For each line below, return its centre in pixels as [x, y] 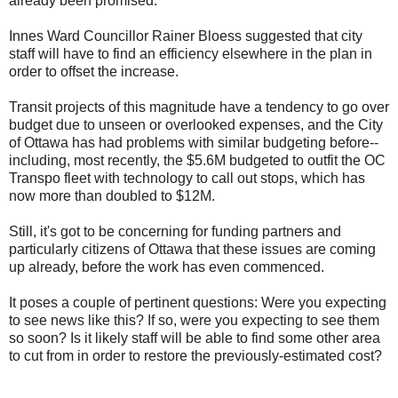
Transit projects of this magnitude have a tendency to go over [199, 107]
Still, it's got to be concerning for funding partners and [175, 232]
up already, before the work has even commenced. [167, 267]
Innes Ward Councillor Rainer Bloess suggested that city [186, 36]
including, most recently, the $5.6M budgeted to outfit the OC [197, 161]
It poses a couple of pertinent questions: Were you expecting [198, 303]
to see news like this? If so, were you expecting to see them [194, 321]
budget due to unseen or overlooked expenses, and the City [196, 125]
